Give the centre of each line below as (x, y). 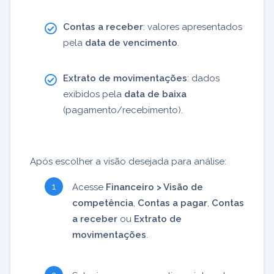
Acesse (89, 187)
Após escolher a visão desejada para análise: (128, 161)
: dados (203, 78)
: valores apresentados (193, 27)
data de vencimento (131, 43)
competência (103, 203)
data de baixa (155, 94)
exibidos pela (94, 94)
